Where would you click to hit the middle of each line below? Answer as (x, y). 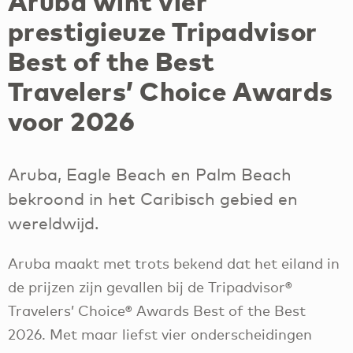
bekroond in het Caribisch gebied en (153, 199)
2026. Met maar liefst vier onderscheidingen (160, 334)
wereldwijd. (54, 223)
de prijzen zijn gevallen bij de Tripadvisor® (150, 287)
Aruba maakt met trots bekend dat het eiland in (174, 264)
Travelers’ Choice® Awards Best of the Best (157, 311)
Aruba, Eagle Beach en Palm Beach (150, 175)
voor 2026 (72, 120)
